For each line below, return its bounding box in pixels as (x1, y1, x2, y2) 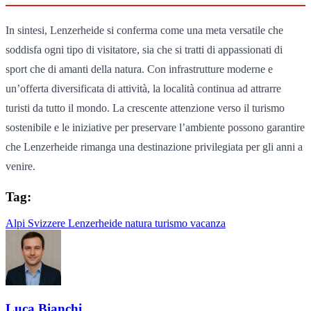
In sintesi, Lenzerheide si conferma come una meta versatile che (6, 24, 283, 36)
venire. (6, 160, 35, 172)
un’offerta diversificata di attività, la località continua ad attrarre (6, 82, 281, 94)
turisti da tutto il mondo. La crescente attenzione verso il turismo (6, 101, 285, 114)
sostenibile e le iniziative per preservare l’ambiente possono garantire (6, 121, 305, 133)
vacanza (190, 217, 226, 230)
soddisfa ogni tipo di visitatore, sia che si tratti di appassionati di (6, 43, 283, 56)
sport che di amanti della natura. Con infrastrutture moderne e (6, 62, 273, 75)
